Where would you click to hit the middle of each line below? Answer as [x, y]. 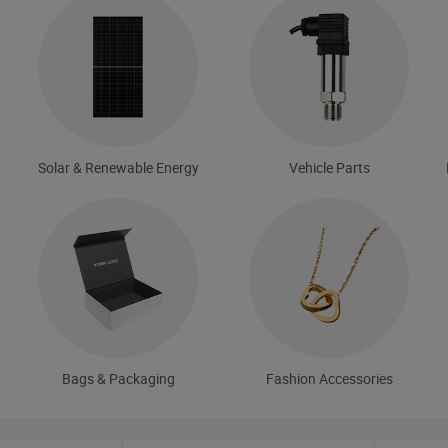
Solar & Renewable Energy [118, 167]
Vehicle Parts [329, 167]
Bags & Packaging [118, 378]
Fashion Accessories [329, 378]
